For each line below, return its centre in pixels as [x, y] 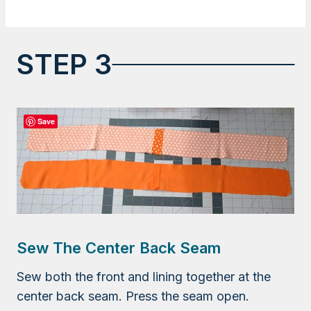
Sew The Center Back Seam [119, 248]
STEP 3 [64, 65]
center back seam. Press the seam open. [133, 296]
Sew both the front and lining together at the [144, 277]
